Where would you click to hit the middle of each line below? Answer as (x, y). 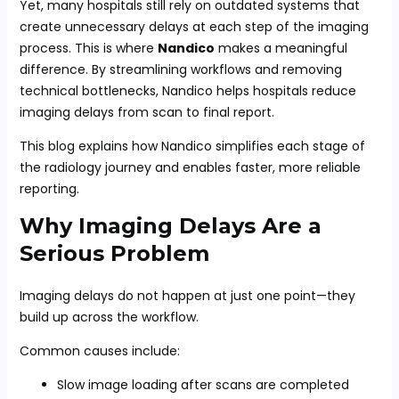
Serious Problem (114, 253)
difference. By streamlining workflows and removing (180, 69)
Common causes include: (99, 351)
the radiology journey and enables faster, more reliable (190, 167)
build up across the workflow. (109, 317)
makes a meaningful (281, 48)
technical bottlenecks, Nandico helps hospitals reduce (187, 91)
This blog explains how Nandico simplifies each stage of (192, 146)
